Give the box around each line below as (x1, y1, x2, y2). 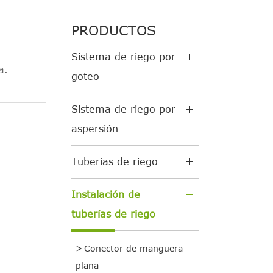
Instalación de (71, 189, 140, 200)
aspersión (71, 123, 118, 135)
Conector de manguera (84, 243, 183, 254)
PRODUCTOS (71, 22, 156, 38)
